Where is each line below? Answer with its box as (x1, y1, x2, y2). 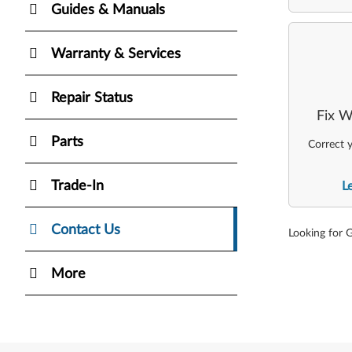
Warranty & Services (51, 46, 181, 61)
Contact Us (51, 222, 120, 237)
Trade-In (51, 178, 104, 193)
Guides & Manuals (51, 2, 165, 17)
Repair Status (51, 90, 133, 105)
